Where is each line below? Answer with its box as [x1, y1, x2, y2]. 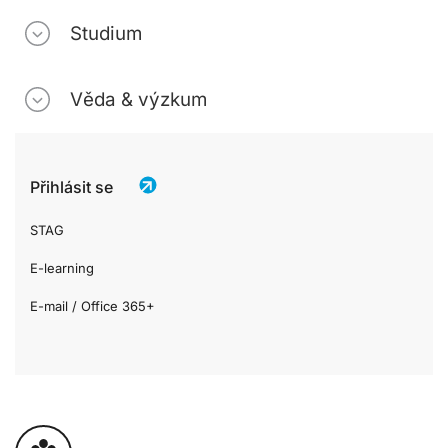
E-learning [30, 259, 94, 276]
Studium [70, 21, 142, 45]
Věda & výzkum [70, 87, 207, 111]
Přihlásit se [30, 176, 113, 197]
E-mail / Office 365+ [30, 297, 155, 314]
